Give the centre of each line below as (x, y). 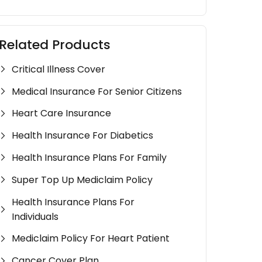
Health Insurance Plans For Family (89, 157)
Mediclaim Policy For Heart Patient (91, 239)
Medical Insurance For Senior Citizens (97, 91)
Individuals (35, 216)
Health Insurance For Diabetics (83, 136)
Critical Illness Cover (59, 69)
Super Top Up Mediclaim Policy (82, 180)
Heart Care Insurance (62, 113)
